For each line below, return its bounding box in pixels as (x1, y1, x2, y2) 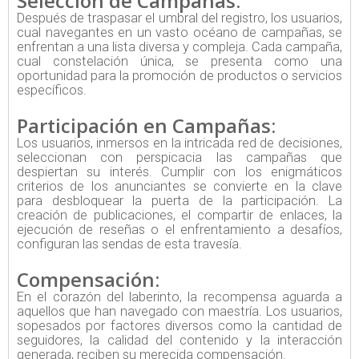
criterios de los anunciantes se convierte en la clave (17, 179, 342, 195)
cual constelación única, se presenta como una (17, 54, 342, 70)
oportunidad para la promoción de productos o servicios (17, 68, 342, 84)
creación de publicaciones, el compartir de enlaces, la (17, 208, 342, 224)
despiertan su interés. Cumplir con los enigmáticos (17, 164, 342, 180)
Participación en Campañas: (17, 112, 276, 139)
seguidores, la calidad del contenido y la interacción (17, 333, 342, 349)
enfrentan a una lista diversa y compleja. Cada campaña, (17, 39, 342, 55)
